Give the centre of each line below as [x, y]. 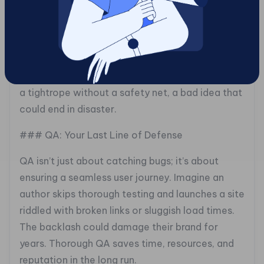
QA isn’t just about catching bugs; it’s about [119, 161]
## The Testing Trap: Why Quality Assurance [122, 17]
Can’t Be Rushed [56, 34]
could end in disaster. [68, 109]
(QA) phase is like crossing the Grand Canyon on [129, 76]
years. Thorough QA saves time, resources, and [127, 244]
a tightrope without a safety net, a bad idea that [131, 93]
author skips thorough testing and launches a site [132, 194]
